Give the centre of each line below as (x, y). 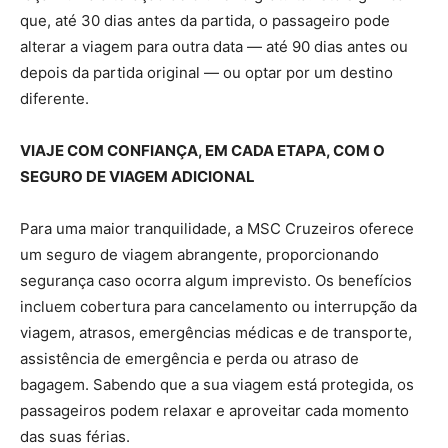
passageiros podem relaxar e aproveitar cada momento (214, 410)
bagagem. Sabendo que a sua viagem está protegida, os (217, 384)
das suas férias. (75, 436)
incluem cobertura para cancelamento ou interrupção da (218, 306)
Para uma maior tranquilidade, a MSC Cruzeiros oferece (217, 228)
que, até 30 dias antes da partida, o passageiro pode (205, 20)
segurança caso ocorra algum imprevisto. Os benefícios (216, 280)
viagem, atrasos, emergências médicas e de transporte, (216, 332)
